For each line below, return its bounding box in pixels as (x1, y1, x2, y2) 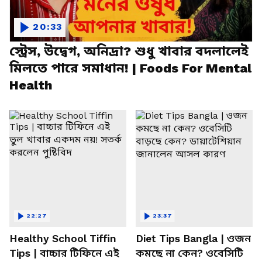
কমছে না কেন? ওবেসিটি (136, 247, 243, 259)
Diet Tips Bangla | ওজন (136, 232, 251, 244)
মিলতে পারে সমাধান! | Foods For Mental (9, 60, 251, 75)
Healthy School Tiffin (9, 232, 116, 244)
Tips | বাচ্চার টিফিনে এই (9, 247, 119, 259)
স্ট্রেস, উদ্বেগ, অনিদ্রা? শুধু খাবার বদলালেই (9, 43, 249, 58)
